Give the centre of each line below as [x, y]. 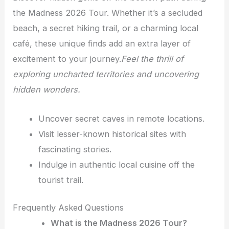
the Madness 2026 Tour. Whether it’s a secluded [108, 13]
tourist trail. [61, 180]
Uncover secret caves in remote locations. [121, 118]
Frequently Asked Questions [68, 208]
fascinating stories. [75, 149]
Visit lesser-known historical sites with [112, 134]
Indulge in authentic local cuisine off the [116, 164]
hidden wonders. [47, 90]
